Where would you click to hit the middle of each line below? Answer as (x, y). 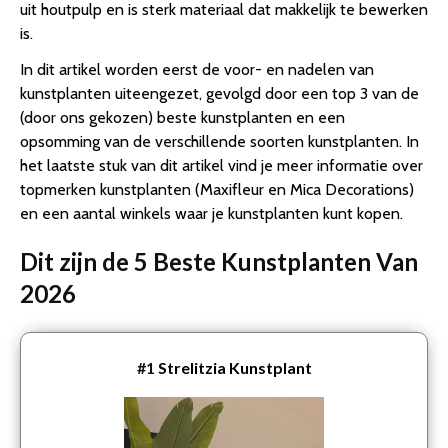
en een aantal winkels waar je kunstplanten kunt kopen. (211, 213)
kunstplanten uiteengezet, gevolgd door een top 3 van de (219, 93)
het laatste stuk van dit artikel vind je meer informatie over (221, 165)
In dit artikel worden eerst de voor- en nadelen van (197, 69)
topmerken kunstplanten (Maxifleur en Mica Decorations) (217, 189)
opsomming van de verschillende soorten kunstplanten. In (219, 141)
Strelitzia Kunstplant (234, 367)
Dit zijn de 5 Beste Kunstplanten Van (219, 261)
